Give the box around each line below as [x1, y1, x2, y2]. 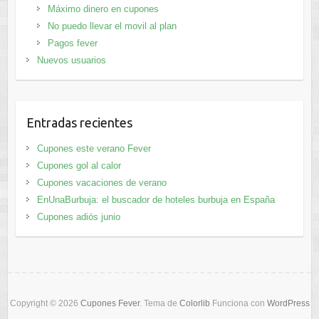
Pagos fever [47, 37, 98, 48]
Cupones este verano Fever [36, 142, 151, 154]
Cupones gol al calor [36, 159, 121, 171]
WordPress [266, 298, 310, 308]
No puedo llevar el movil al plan [47, 20, 177, 31]
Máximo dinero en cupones [47, 3, 159, 14]
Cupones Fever [80, 298, 140, 308]
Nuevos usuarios [36, 54, 106, 66]
